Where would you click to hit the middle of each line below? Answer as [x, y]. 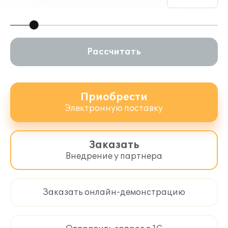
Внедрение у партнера [114, 156]
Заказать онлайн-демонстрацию [114, 192]
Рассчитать [114, 52]
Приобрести [114, 97]
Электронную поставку [114, 108]
